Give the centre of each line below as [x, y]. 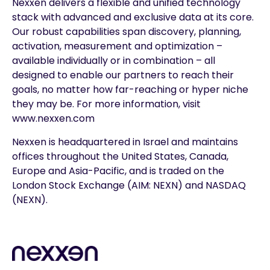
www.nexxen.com [53, 119]
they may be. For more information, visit [106, 104]
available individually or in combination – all [114, 61]
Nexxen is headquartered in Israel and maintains [125, 142]
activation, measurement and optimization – [117, 46]
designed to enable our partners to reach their [123, 75]
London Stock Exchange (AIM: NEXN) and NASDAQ [129, 185]
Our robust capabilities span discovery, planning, [127, 32]
